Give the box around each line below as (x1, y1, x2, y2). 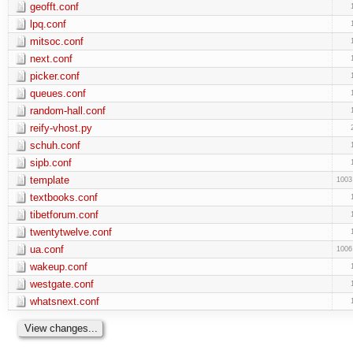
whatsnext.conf (29, 295, 99, 307)
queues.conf (29, 87, 86, 99)
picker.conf (29, 69, 80, 82)
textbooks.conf (29, 191, 98, 203)
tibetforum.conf (29, 208, 98, 221)
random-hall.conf (29, 104, 106, 117)
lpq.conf (29, 17, 66, 30)
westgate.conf (29, 277, 94, 290)
